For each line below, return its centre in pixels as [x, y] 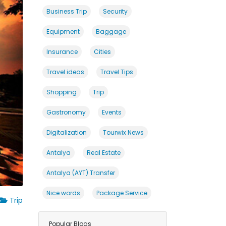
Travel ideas [65, 72]
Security [115, 11]
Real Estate [104, 153]
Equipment [63, 32]
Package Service [122, 193]
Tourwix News [123, 132]
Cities [102, 52]
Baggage [111, 32]
